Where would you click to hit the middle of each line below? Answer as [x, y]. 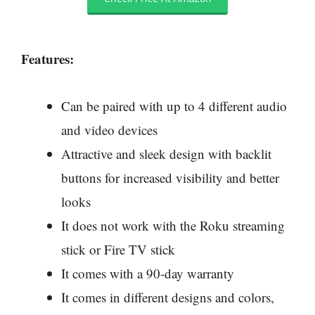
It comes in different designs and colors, [168, 297]
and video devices [109, 129]
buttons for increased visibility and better [170, 177]
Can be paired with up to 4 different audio [174, 105]
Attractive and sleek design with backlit [166, 153]
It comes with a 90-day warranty [148, 273]
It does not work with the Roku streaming [173, 225]
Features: [47, 59]
